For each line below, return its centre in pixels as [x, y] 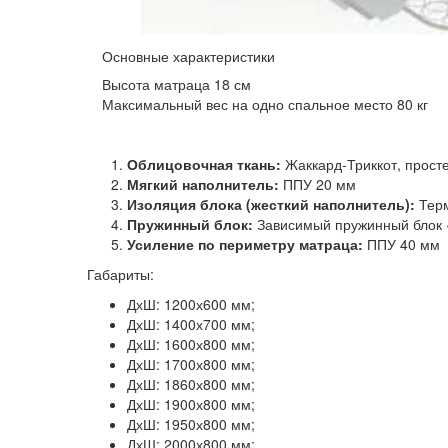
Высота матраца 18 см [176, 84]
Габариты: [120, 274]
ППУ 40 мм [401, 244]
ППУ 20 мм [317, 184]
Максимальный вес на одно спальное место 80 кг [265, 104]
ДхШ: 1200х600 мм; [191, 304]
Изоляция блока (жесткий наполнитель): [271, 204]
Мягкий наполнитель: [203, 184]
